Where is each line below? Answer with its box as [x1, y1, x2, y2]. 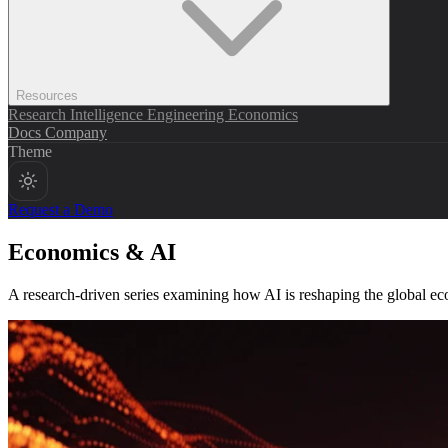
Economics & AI [8, 238, 176, 265]
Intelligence [70, 106, 147, 123]
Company [45, 124, 107, 141]
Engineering [147, 106, 228, 123]
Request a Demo [8, 201, 113, 218]
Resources [16, 88, 82, 103]
